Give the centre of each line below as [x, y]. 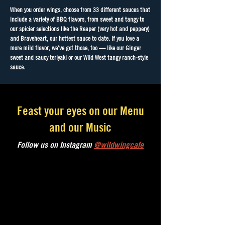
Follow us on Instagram [55, 145]
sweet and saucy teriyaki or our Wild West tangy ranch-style [79, 57]
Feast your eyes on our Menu [80, 110]
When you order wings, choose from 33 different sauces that [80, 10]
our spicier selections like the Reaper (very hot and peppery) [80, 29]
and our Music [80, 127]
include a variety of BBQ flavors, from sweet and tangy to [77, 19]
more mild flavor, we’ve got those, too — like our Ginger [76, 48]
